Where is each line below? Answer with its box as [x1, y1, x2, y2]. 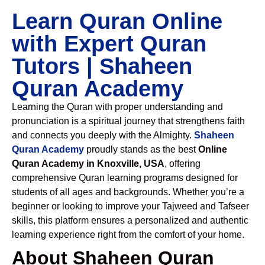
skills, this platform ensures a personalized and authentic [12, 215, 248, 225]
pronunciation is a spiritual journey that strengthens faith [12, 116, 245, 126]
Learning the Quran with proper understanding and [12, 102, 223, 112]
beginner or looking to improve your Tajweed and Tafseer [12, 201, 249, 211]
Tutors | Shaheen [12, 54, 192, 79]
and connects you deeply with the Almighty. [12, 130, 194, 140]
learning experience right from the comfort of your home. [12, 230, 244, 240]
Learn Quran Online [12, 9, 222, 34]
